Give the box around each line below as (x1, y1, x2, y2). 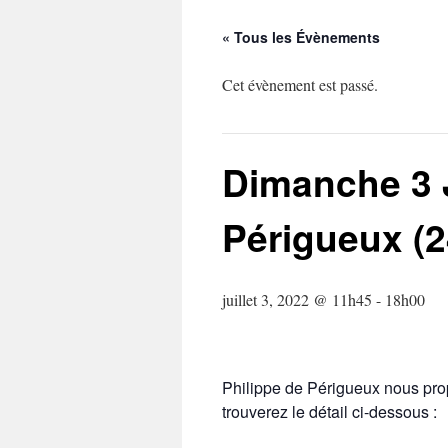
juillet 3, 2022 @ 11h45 (222, 289, 372, 310)
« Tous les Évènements (222, 27, 380, 47)
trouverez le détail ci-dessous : (222, 400, 437, 423)
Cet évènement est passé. (222, 74, 378, 95)
